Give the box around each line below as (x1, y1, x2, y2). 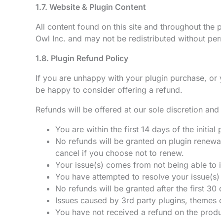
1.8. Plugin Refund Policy (36, 53, 128, 63)
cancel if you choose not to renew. (55, 148, 184, 158)
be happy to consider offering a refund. (36, 85, 183, 95)
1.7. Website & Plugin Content (36, 2, 146, 12)
